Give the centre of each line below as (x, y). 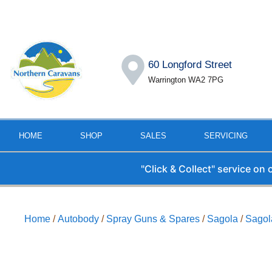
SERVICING (226, 136)
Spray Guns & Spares (153, 219)
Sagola (223, 219)
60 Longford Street (190, 65)
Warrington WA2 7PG (185, 80)
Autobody (79, 219)
